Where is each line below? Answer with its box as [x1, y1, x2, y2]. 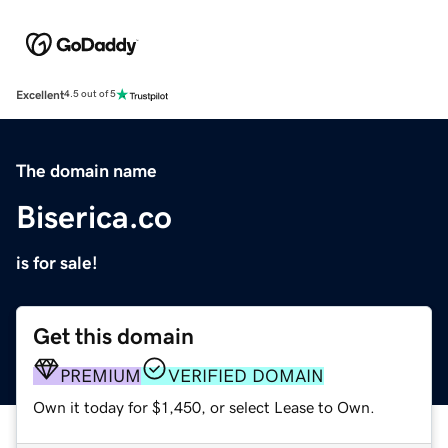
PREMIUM [60, 366, 141, 385]
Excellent [16, 88, 64, 101]
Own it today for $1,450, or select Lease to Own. [33, 398, 375, 415]
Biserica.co [16, 200, 172, 233]
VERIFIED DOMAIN [168, 366, 324, 385]
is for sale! [16, 253, 98, 272]
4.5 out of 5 [64, 89, 116, 100]
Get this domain [33, 324, 194, 348]
